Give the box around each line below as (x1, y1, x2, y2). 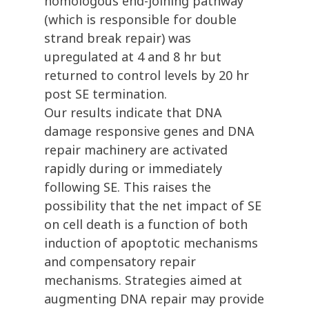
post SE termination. (44, 86, 167, 103)
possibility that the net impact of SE (44, 197, 261, 215)
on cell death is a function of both (44, 216, 248, 233)
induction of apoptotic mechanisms (44, 235, 258, 252)
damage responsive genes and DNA (44, 123, 255, 140)
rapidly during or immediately (44, 160, 222, 177)
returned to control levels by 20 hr (44, 67, 249, 84)
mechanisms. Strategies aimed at (44, 272, 242, 289)
